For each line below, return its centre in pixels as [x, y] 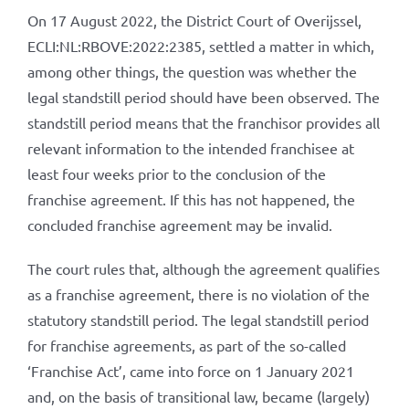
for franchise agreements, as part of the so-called [186, 345]
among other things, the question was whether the [192, 71]
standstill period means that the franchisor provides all [203, 122]
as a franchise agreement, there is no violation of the [198, 294]
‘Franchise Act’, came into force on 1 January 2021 [190, 371]
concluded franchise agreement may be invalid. [179, 225]
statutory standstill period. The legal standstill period [198, 320]
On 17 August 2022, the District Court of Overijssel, [194, 20]
